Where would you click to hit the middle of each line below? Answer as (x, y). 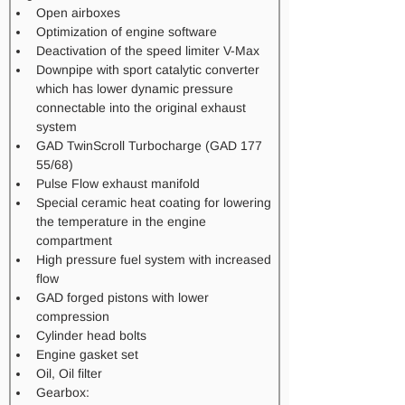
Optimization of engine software (127, 32)
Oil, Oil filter (69, 373)
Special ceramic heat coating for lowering (155, 202)
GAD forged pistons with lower (124, 297)
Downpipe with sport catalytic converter (150, 70)
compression (73, 316)
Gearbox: (65, 392)
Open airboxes (78, 13)
